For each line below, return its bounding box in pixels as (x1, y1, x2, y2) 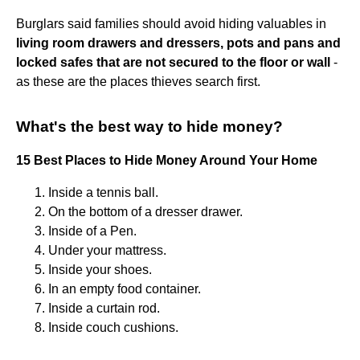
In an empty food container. (48, 281, 201, 296)
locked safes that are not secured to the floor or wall (16, 55, 330, 69)
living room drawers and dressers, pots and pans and (16, 35, 341, 50)
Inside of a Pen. (48, 223, 137, 238)
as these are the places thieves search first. (16, 74, 260, 88)
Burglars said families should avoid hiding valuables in (16, 16, 326, 31)
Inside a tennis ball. (48, 185, 158, 199)
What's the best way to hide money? (16, 117, 283, 135)
